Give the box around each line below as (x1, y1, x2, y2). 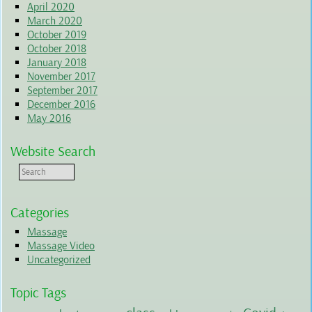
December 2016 (27, 97, 95, 112)
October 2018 (27, 42, 86, 56)
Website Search (10, 143, 95, 161)
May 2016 (27, 111, 71, 126)
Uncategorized (27, 253, 91, 267)
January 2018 (27, 56, 86, 70)
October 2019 (27, 28, 86, 42)
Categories (10, 204, 69, 222)
